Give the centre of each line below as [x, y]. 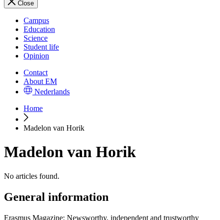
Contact [36, 72]
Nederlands [52, 92]
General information [56, 197]
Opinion [36, 56]
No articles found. [32, 176]
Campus [36, 20]
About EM [40, 81]
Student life [41, 47]
